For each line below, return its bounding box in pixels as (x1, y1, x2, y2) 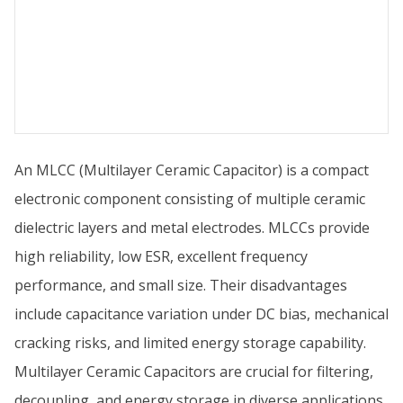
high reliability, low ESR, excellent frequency (14, 246, 308, 266)
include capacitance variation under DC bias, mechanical (14, 304, 389, 324)
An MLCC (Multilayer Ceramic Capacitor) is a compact (14, 160, 369, 180)
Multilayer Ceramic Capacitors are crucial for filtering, (14, 362, 373, 381)
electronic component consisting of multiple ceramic (14, 189, 365, 209)
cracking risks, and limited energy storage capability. (14, 333, 366, 353)
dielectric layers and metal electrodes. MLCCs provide (14, 218, 370, 237)
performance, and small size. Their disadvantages (14, 275, 347, 295)
